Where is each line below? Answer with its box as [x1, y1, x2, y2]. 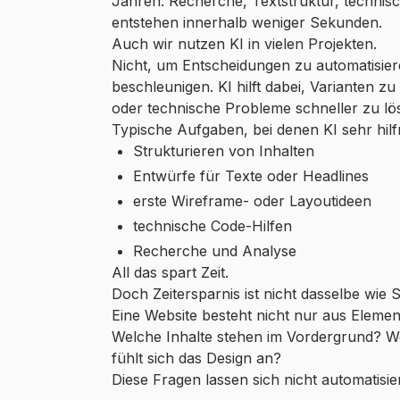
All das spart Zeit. [111, 262, 229, 281]
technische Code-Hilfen [132, 216, 292, 235]
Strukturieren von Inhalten [132, 141, 314, 160]
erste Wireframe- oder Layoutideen [132, 191, 371, 210]
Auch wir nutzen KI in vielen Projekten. [111, 34, 377, 53]
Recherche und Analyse [132, 241, 296, 260]
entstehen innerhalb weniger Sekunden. [111, 12, 382, 31]
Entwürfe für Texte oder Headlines [132, 166, 369, 185]
